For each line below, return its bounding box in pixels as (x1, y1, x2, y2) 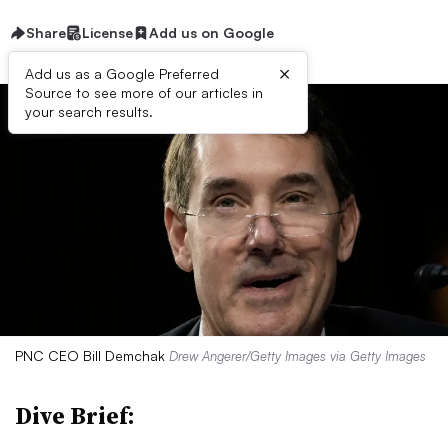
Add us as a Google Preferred (25, 65, 219, 82)
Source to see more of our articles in (25, 84, 263, 101)
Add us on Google (149, 24, 274, 41)
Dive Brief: (15, 399, 135, 432)
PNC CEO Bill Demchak (15, 347, 169, 364)
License (82, 24, 133, 41)
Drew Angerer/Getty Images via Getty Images (169, 348, 426, 364)
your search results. (25, 103, 153, 120)
